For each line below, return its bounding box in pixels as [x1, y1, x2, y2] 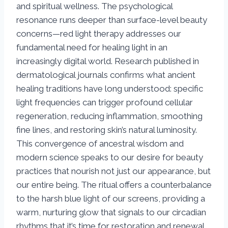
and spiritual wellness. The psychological [16, 1, 173, 12]
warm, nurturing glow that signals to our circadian [16, 207, 206, 218]
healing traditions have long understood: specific [16, 83, 203, 94]
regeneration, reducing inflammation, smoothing [16, 111, 203, 122]
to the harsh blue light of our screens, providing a [16, 193, 205, 204]
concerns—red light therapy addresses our [16, 28, 181, 39]
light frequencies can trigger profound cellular [16, 97, 193, 108]
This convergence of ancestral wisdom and [16, 138, 184, 149]
